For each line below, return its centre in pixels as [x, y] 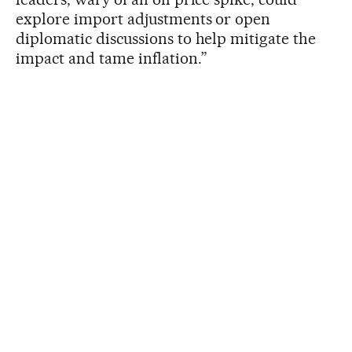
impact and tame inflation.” [112, 58]
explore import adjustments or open [143, 18]
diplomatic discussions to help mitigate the [166, 38]
